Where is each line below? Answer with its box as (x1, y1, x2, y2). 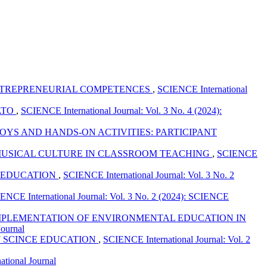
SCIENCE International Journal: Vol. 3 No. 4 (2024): (21, 105, 222, 116)
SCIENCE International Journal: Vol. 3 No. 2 (63, 170, 234, 181)
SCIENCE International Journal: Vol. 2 (103, 234, 250, 245)
